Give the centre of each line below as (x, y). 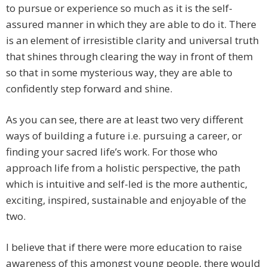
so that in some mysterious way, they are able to (119, 73)
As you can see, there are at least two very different (125, 120)
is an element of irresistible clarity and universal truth (132, 41)
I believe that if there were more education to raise (124, 247)
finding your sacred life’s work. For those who (112, 152)
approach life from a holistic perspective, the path (123, 168)
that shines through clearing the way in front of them (129, 57)
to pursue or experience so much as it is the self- (119, 8)
